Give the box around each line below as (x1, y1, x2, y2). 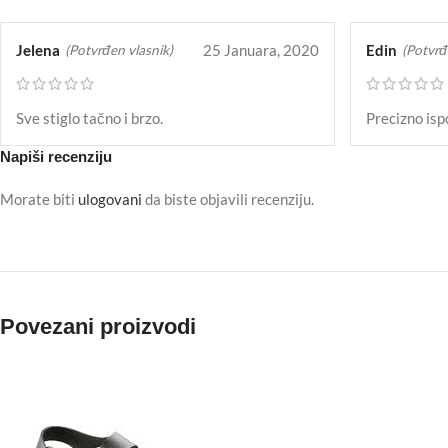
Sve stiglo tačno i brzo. (16, 109, 163, 128)
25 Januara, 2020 (203, 41, 319, 60)
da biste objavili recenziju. (142, 190, 314, 209)
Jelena (16, 41, 60, 60)
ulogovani (78, 190, 142, 209)
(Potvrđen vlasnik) (65, 41, 173, 58)
